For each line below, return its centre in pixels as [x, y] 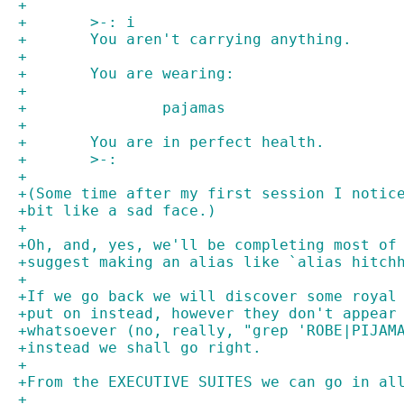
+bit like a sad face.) [117, 211]
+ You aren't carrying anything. [221, 39]
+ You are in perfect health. [207, 142]
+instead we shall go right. [140, 348]
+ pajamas [194, 108]
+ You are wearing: [162, 73]
